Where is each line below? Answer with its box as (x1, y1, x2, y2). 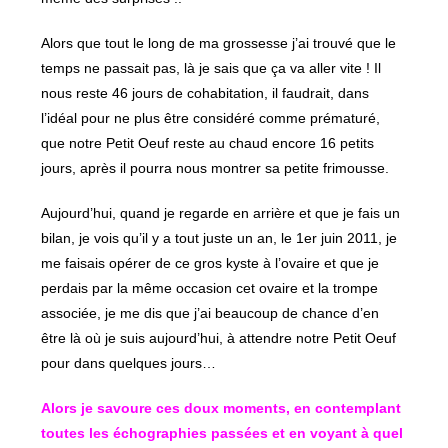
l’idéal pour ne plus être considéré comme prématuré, (41, 110, 381, 127)
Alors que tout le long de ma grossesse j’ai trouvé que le (41, 35, 397, 52)
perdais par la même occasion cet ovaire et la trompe (41, 280, 379, 297)
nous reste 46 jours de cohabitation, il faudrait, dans (41, 85, 370, 102)
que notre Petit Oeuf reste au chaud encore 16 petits (41, 135, 375, 152)
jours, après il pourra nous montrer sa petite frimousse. (41, 160, 390, 177)
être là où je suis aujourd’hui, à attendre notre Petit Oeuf (41, 330, 397, 347)
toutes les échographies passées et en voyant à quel (41, 425, 404, 442)
